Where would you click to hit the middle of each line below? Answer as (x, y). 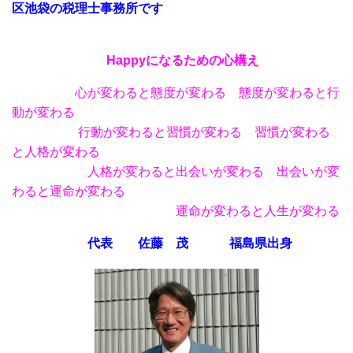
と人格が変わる (56, 152)
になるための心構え (209, 60)
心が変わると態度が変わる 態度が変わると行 (176, 93)
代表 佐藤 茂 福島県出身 (152, 243)
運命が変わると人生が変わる (182, 211)
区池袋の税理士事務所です (87, 8)
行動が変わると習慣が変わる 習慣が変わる (204, 132)
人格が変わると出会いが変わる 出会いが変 (207, 171)
